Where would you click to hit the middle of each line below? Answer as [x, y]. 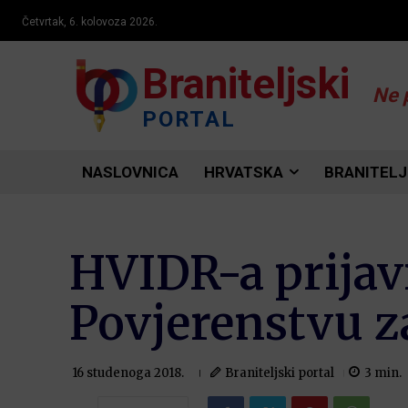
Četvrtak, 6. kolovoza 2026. [90, 22]
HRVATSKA [244, 172]
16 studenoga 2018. [128, 373]
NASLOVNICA [130, 172]
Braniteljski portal [280, 372]
